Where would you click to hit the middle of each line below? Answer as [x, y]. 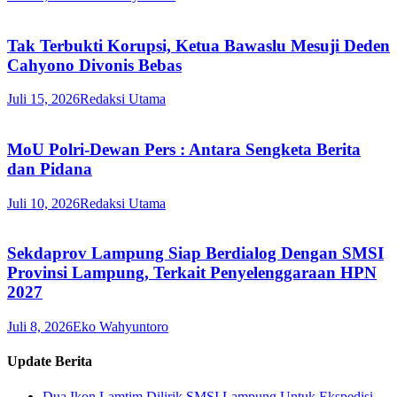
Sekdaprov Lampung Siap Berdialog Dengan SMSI [195, 253]
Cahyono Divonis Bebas [94, 65]
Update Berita [50, 362]
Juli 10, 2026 [43, 203]
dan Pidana [50, 168]
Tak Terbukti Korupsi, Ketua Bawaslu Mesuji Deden [198, 45]
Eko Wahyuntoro [121, 327]
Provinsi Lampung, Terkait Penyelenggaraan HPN [192, 273]
